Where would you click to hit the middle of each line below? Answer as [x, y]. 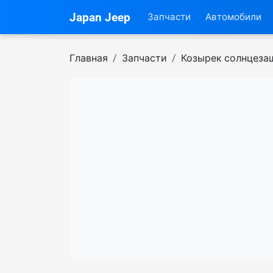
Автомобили [233, 17]
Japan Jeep [100, 17]
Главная [89, 58]
